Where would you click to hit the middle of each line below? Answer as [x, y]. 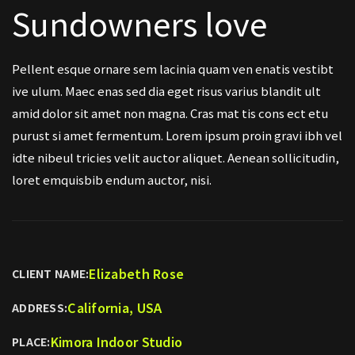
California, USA [115, 307]
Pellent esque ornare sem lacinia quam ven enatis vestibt [173, 68]
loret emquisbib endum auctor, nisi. [112, 179]
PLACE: [31, 341]
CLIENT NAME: [51, 273]
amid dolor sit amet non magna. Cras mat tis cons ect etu [170, 113]
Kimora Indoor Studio [116, 341]
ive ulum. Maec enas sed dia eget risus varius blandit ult [166, 90]
